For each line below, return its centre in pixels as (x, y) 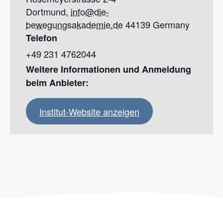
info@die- (90, 11)
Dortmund (46, 11)
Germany (171, 24)
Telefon (42, 38)
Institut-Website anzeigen (89, 111)
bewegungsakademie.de (74, 24)
